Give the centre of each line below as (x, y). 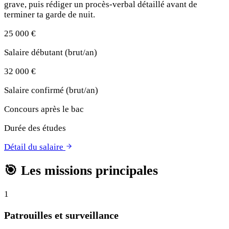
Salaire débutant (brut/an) (51, 53)
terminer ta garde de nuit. (50, 15)
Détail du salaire (35, 147)
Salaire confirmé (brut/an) (51, 90)
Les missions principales (88, 171)
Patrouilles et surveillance (61, 215)
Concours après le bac (44, 109)
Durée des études (35, 128)
